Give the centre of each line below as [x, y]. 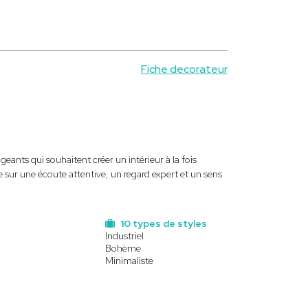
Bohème [123, 248]
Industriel [124, 236]
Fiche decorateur [184, 69]
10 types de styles [162, 223]
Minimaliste [129, 261]
